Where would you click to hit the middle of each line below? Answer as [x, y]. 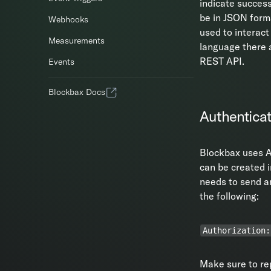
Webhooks [68, 19]
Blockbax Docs [77, 92]
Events [61, 62]
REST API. [222, 61]
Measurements [77, 41]
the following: [229, 196]
